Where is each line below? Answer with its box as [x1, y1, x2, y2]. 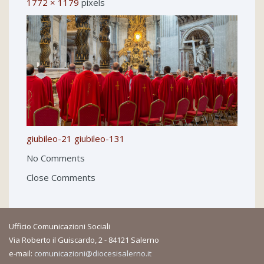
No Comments [27, 152, 85, 164]
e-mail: [9, 248, 34, 259]
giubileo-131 [74, 133, 125, 145]
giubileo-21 [27, 133, 72, 145]
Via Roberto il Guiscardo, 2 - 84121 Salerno [9, 235, 159, 246]
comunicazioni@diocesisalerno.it [34, 248, 151, 259]
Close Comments [27, 171, 95, 184]
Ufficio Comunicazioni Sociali [9, 221, 110, 232]
